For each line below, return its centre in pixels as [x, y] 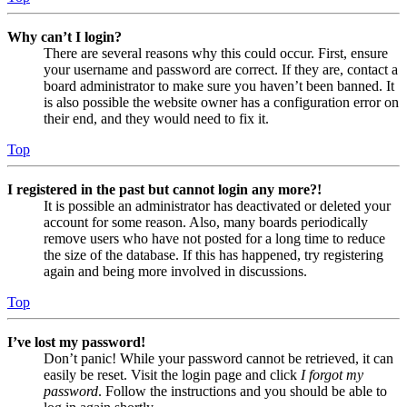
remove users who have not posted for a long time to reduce [214, 239]
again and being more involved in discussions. [175, 272]
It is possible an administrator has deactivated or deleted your [217, 206]
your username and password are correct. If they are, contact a [221, 70]
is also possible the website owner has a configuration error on [221, 103]
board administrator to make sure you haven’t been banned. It [219, 86]
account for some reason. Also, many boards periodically [206, 223]
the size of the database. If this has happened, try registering [213, 255]
